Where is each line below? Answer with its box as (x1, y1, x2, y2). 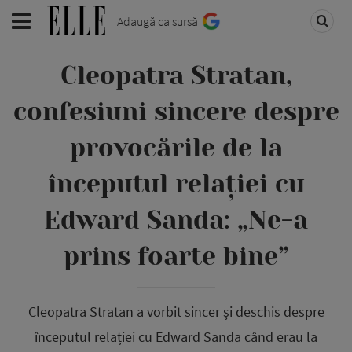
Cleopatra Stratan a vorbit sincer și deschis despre (27, 302, 324, 321)
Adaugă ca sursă (117, 13, 198, 29)
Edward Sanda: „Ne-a (44, 206, 308, 235)
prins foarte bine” (63, 242, 289, 271)
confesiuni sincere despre (13, 97, 339, 126)
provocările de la (69, 134, 283, 163)
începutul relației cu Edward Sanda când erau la (35, 328, 317, 346)
